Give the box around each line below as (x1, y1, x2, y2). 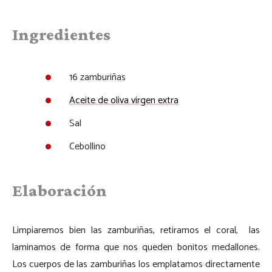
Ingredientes (12, 24, 110, 44)
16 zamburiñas (69, 69, 126, 86)
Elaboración (12, 180, 107, 200)
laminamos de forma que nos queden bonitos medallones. (12, 239, 260, 256)
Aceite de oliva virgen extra (69, 92, 178, 109)
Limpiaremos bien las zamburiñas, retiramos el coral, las (12, 222, 260, 239)
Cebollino (69, 138, 106, 155)
